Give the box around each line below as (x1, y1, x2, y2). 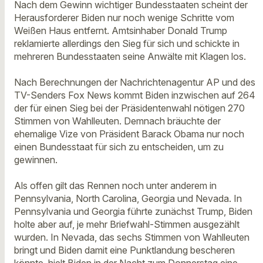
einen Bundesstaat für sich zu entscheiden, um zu (14, 140, 224, 153)
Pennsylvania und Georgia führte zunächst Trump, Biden (14, 205, 252, 218)
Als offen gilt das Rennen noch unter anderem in (14, 180, 217, 192)
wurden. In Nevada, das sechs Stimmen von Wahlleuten (14, 231, 249, 244)
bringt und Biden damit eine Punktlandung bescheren (14, 244, 235, 257)
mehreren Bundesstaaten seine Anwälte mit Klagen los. (14, 50, 246, 62)
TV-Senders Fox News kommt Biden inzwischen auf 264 (14, 89, 255, 101)
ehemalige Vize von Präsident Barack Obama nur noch (14, 127, 244, 140)
